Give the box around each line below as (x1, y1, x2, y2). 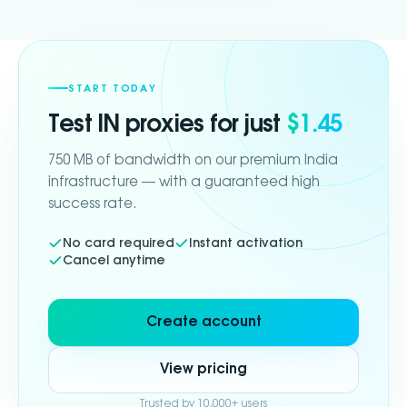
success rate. (48, 196, 137, 211)
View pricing (160, 362, 247, 376)
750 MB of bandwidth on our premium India (48, 153, 338, 167)
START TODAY (68, 83, 157, 94)
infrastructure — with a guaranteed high (48, 174, 320, 189)
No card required (63, 236, 174, 250)
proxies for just (119, 112, 286, 136)
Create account (145, 315, 262, 329)
